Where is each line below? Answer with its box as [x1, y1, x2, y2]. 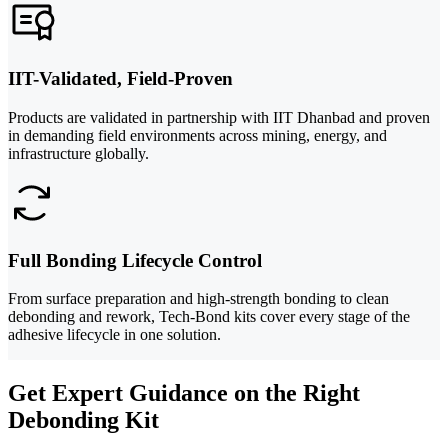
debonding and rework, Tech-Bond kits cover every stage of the [8, 308, 410, 326]
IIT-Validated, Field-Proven [8, 68, 233, 90]
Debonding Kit [8, 407, 159, 434]
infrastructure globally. [8, 144, 149, 162]
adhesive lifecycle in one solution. [8, 326, 221, 344]
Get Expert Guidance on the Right [8, 380, 360, 407]
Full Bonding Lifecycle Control [8, 249, 262, 271]
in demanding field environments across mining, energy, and [8, 126, 387, 144]
